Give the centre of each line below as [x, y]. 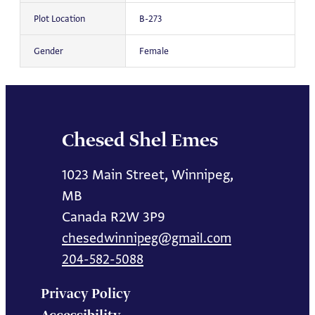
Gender [48, 51]
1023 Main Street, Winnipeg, [148, 174]
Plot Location [59, 19]
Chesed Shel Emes [140, 141]
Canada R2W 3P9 [114, 216]
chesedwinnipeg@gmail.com [147, 238]
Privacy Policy [86, 294]
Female [154, 51]
